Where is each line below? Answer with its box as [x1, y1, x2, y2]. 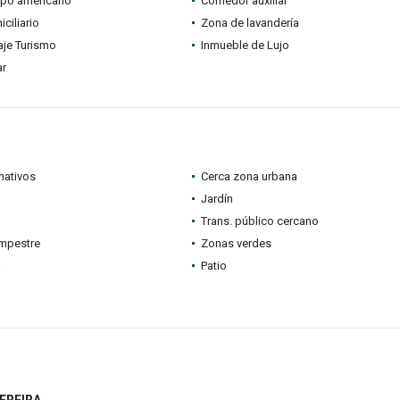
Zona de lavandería [200, 16, 299, 29]
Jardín [200, 192, 233, 205]
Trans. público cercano [200, 214, 319, 228]
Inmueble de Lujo [200, 38, 289, 52]
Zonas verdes [200, 237, 271, 250]
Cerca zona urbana [200, 170, 297, 183]
